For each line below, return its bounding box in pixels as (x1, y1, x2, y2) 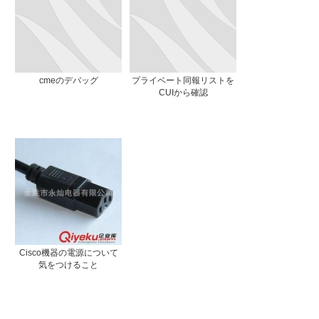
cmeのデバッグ (38, 75, 98, 85)
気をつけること (38, 259, 98, 270)
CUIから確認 (158, 87, 208, 98)
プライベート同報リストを (132, 75, 234, 85)
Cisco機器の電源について (19, 247, 118, 258)
